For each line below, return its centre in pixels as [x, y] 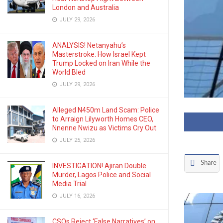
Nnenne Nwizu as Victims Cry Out [104, 128]
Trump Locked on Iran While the [101, 63]
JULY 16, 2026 [76, 196]
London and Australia [86, 7]
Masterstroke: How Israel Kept [99, 54]
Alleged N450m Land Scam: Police [106, 110]
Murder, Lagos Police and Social [102, 175]
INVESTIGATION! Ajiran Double [99, 166]
